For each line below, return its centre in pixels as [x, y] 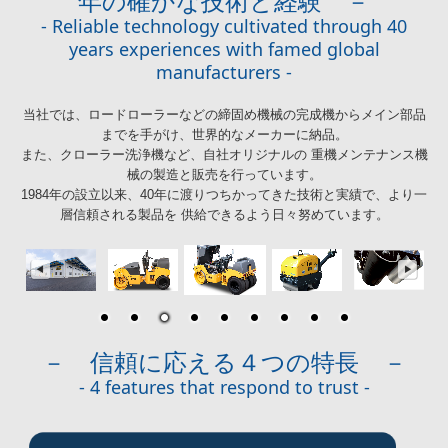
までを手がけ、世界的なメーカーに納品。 [224, 134]
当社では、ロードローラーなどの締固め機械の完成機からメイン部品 [224, 114]
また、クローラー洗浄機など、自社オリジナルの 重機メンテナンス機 [224, 154]
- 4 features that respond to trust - [224, 386]
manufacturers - [224, 71]
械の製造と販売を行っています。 [224, 174]
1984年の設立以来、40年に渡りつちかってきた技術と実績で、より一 [224, 194]
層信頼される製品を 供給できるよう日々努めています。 [224, 214]
